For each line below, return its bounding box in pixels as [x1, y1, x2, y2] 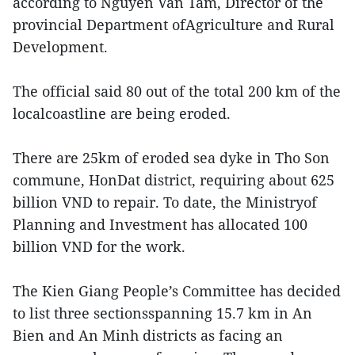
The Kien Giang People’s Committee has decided [13, 281, 341, 301]
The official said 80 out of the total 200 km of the [13, 82, 341, 101]
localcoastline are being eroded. [13, 104, 231, 124]
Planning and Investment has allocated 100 [13, 215, 307, 235]
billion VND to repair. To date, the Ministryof [13, 193, 317, 212]
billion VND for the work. [13, 237, 185, 257]
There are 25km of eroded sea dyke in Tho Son [13, 148, 330, 168]
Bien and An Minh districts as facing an [13, 326, 283, 345]
